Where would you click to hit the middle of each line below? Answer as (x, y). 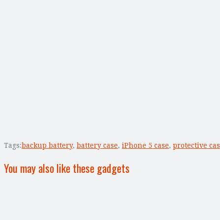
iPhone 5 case (145, 145)
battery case (97, 145)
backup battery (47, 145)
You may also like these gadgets (67, 168)
